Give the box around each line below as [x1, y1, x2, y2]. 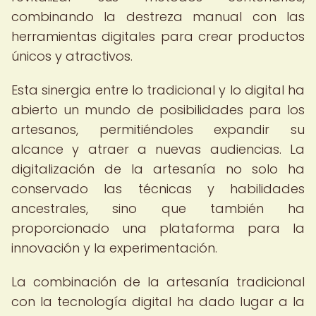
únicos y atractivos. [11, 47, 133, 65]
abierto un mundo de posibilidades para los [11, 101, 305, 119]
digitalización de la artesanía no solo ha [11, 160, 305, 178]
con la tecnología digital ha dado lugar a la [11, 293, 305, 310]
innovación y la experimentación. [11, 239, 217, 257]
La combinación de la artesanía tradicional [11, 273, 305, 291]
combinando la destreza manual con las [11, 8, 305, 25]
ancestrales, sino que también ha [11, 200, 305, 217]
